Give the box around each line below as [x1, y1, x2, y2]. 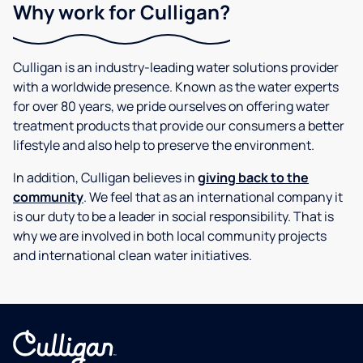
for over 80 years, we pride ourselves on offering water [13, 97, 330, 115]
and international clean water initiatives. [13, 246, 252, 264]
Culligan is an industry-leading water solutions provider [13, 58, 339, 76]
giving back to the [198, 169, 309, 186]
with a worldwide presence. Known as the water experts [13, 78, 339, 96]
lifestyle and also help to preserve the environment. [13, 136, 314, 154]
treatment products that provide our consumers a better [13, 117, 344, 135]
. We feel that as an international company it [83, 188, 343, 206]
